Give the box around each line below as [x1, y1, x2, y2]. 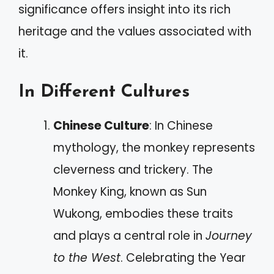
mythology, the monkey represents [53, 139, 255, 156]
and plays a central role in [53, 228, 206, 244]
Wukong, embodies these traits [53, 206, 233, 222]
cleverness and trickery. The [53, 161, 213, 178]
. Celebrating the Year [120, 250, 246, 266]
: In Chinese [149, 117, 213, 134]
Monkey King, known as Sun [53, 183, 207, 200]
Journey [206, 228, 252, 244]
